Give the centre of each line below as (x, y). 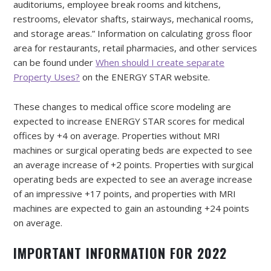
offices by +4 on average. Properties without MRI (117, 135)
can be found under (54, 62)
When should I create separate (160, 62)
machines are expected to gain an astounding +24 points (131, 208)
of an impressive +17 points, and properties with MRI (125, 193)
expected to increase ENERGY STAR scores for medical (129, 121)
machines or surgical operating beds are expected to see (133, 150)
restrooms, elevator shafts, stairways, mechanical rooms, (133, 18)
